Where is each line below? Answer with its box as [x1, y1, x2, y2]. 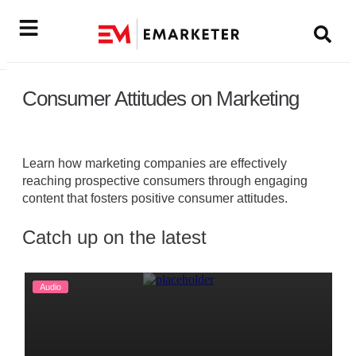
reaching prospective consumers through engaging [22, 174, 308, 188]
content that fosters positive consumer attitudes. [22, 192, 288, 205]
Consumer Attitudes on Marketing [22, 87, 299, 110]
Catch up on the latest [22, 226, 207, 248]
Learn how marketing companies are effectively [22, 157, 287, 170]
